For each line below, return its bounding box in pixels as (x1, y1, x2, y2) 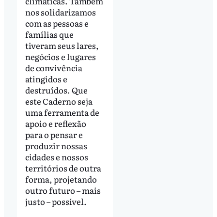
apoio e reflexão (25, 117, 86, 129)
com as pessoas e (25, 16, 89, 29)
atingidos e (25, 72, 67, 85)
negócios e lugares (25, 50, 96, 62)
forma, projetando (25, 172, 97, 185)
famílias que (25, 28, 74, 40)
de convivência (25, 61, 82, 74)
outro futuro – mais (25, 184, 101, 196)
